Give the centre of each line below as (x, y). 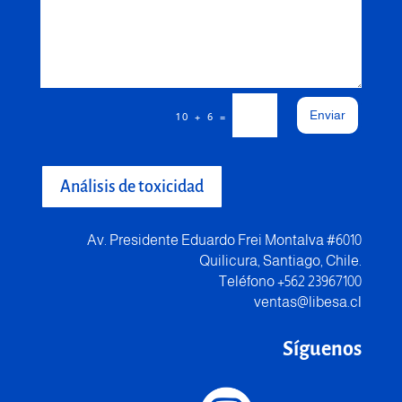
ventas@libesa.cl (308, 301)
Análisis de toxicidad (131, 186)
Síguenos (323, 349)
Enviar (328, 114)
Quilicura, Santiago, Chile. (281, 260)
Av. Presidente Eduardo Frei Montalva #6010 (225, 240)
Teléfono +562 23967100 (291, 281)
